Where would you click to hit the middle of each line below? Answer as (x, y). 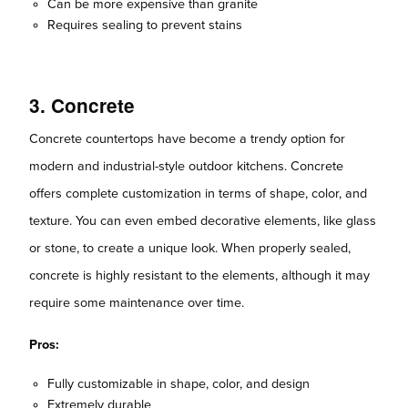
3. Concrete (82, 105)
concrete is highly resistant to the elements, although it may (199, 275)
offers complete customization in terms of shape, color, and (198, 193)
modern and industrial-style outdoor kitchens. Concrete (186, 166)
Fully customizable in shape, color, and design (178, 383)
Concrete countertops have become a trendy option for (187, 138)
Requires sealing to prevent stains (145, 25)
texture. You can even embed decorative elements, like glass (203, 220)
